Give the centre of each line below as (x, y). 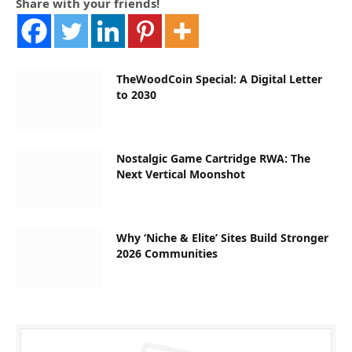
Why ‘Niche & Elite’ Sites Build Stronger (222, 238)
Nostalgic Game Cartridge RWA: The (213, 159)
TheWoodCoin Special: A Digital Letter (219, 79)
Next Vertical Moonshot (181, 174)
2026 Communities (167, 254)
